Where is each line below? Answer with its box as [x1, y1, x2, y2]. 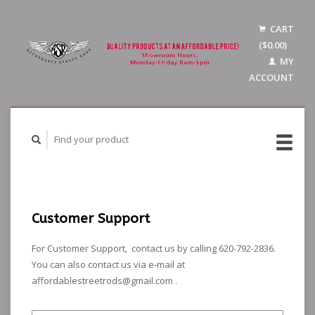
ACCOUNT [249, 71, 294, 84]
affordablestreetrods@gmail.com [32, 274, 173, 288]
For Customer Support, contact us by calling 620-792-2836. [32, 242, 278, 255]
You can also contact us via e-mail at [32, 258, 185, 271]
